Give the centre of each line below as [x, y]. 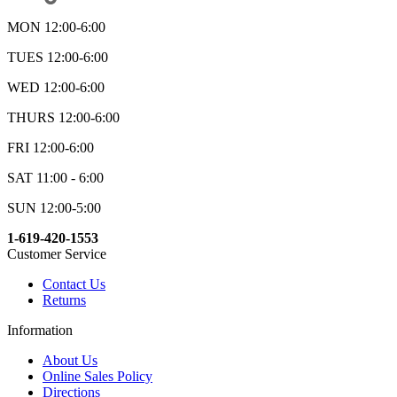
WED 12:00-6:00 [56, 88]
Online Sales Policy [97, 377]
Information [40, 331]
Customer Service [57, 254]
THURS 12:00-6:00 [63, 118]
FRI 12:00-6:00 [51, 148]
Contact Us [74, 284]
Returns [64, 300]
